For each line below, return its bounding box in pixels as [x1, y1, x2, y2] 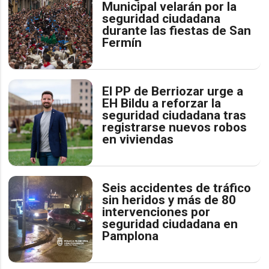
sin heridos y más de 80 [102, 192, 237, 207]
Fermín [102, 35, 142, 50]
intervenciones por [102, 204, 211, 219]
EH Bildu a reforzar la [102, 95, 222, 110]
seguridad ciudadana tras [102, 107, 247, 122]
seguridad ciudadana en [102, 216, 238, 231]
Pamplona [102, 228, 159, 243]
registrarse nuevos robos [102, 119, 247, 134]
